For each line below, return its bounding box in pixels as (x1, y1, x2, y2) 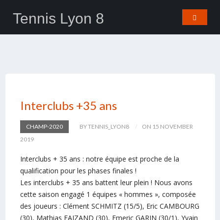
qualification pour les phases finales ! (20, 166, 137, 175)
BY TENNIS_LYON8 (79, 123, 129, 130)
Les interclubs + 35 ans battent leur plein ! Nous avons (20, 178, 192, 187)
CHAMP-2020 (26, 123, 63, 130)
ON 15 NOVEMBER (141, 123, 193, 130)
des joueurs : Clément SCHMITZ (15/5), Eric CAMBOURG (20, 201, 199, 211)
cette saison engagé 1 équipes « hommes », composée (20, 190, 196, 199)
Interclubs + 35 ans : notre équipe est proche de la (20, 154, 179, 164)
